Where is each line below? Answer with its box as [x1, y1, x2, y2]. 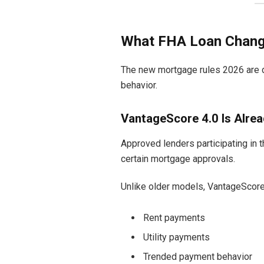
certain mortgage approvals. [120, 153, 235, 165]
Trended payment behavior [143, 250, 252, 262]
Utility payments [143, 231, 210, 243]
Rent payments [143, 212, 205, 223]
